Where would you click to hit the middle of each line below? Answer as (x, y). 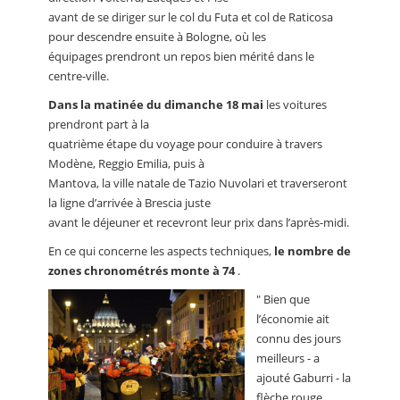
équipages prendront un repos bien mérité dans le (181, 57)
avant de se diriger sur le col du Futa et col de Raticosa (191, 17)
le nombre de (312, 251)
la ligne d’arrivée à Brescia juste (129, 203)
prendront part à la (99, 125)
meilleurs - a (288, 358)
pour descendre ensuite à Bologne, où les (157, 37)
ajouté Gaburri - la (304, 378)
